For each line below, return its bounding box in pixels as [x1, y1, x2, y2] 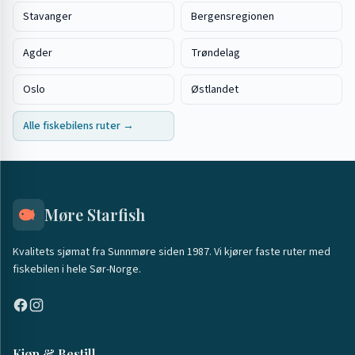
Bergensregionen [191, 9, 274, 25]
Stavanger [23, 9, 72, 25]
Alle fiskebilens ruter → [23, 118, 134, 134]
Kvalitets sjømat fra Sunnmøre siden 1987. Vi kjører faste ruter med [13, 244, 330, 260]
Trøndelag [191, 45, 240, 61]
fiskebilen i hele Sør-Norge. [13, 261, 141, 277]
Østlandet [191, 82, 239, 97]
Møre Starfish [44, 204, 145, 225]
